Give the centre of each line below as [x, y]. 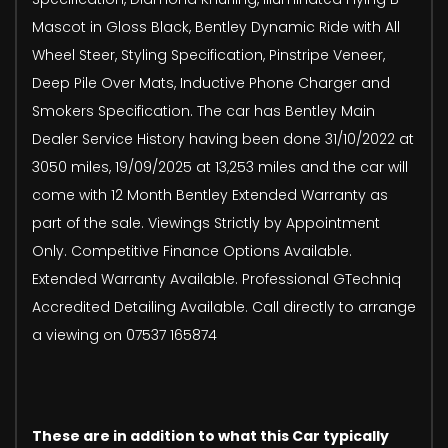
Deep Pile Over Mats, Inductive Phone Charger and [211, 82]
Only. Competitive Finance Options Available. [192, 250]
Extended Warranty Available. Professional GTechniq [216, 278]
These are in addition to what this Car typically [210, 435]
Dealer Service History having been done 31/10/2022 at [223, 138]
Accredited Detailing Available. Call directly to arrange [224, 306]
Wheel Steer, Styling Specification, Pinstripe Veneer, [208, 54]
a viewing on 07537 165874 [124, 334]
